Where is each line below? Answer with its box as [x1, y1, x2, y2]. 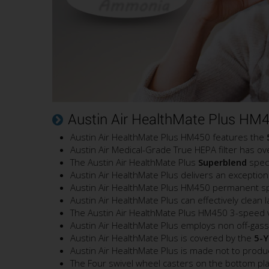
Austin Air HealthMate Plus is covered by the [70, 231, 254, 244]
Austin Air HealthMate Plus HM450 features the [70, 130, 267, 143]
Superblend [198, 156, 247, 168]
